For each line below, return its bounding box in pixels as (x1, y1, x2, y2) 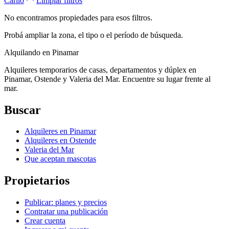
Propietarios (4, 174, 70, 188)
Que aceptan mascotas (25, 154, 96, 164)
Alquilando (4, 48, 42, 57)
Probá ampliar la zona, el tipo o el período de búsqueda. (4, 30, 183, 39)
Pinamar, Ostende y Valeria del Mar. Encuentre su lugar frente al (4, 74, 211, 83)
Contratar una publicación (25, 207, 108, 216)
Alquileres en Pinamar (25, 127, 96, 136)
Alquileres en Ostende (25, 136, 96, 145)
